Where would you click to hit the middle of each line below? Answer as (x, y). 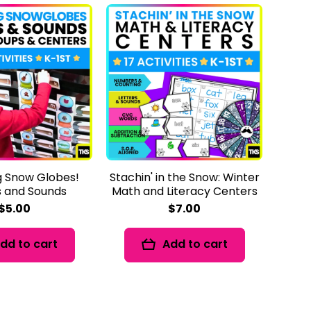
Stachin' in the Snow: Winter (184, 177)
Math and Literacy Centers (184, 191)
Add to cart (195, 244)
